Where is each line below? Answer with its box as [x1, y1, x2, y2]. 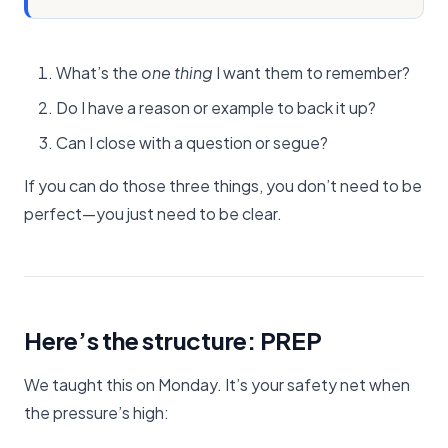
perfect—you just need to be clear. [24, 202, 282, 224]
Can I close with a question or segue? [56, 131, 328, 153]
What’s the [56, 61, 141, 83]
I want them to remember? [213, 61, 410, 83]
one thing [141, 61, 213, 83]
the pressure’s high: [24, 401, 169, 423]
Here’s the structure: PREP [24, 324, 322, 355]
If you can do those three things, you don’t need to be [24, 174, 422, 196]
